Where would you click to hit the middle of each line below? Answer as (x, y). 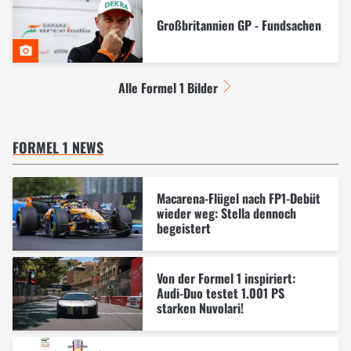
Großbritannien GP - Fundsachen (239, 25)
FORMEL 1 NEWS (58, 147)
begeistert (183, 228)
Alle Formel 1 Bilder (168, 87)
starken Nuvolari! (200, 308)
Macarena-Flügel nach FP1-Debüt (238, 199)
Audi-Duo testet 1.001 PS (220, 293)
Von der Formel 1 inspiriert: (226, 278)
